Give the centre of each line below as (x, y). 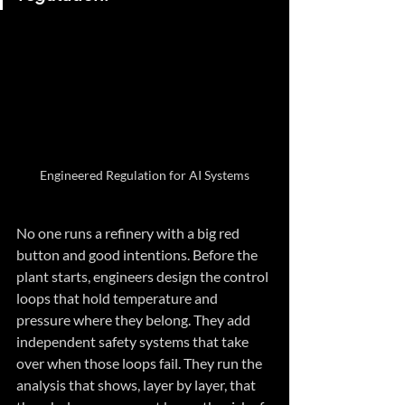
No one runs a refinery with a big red (129, 233)
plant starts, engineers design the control (144, 277)
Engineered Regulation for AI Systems (145, 175)
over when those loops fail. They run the (141, 363)
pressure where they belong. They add (135, 320)
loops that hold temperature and (118, 298)
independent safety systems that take (134, 342)
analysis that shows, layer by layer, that (137, 385)
